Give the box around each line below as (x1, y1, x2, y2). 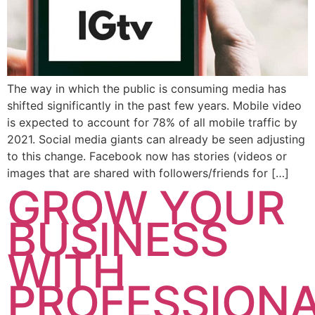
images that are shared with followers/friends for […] (7, 166, 289, 181)
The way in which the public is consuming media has (7, 82, 286, 96)
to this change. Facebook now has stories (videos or (7, 149, 287, 164)
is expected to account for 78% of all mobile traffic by (7, 115, 297, 130)
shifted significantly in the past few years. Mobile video (7, 98, 302, 113)
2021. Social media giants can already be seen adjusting (7, 132, 305, 147)
